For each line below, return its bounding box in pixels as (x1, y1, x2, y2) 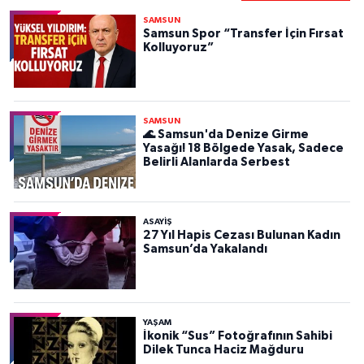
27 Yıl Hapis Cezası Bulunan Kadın (142, 229, 340, 242)
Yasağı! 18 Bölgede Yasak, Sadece (142, 142, 344, 155)
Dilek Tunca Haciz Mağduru (142, 344, 304, 357)
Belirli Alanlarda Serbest (142, 156, 290, 169)
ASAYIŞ (142, 218, 172, 227)
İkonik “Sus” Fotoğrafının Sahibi (142, 330, 332, 343)
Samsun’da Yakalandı (142, 243, 267, 256)
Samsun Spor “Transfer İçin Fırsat (142, 28, 344, 41)
